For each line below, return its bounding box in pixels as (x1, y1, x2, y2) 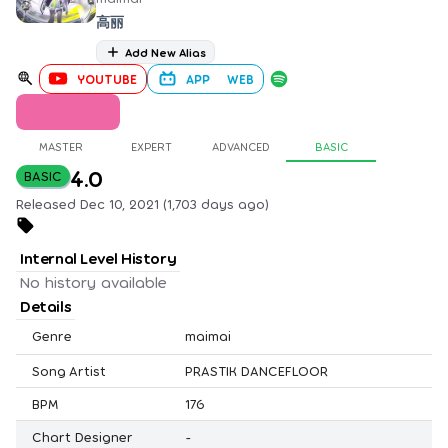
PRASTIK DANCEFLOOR (185, 361, 328, 379)
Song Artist (32, 361, 106, 379)
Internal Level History (20, 247, 177, 267)
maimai (185, 326, 231, 344)
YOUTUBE (76, 70, 137, 87)
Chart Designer (32, 427, 133, 445)
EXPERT (130, 138, 172, 153)
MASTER (39, 138, 83, 153)
